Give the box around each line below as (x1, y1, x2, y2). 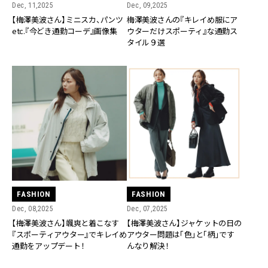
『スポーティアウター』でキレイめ (12, 228, 127, 240)
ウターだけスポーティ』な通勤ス (126, 25, 237, 36)
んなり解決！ (126, 239, 169, 251)
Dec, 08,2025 (12, 204, 54, 213)
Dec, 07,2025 (126, 204, 169, 213)
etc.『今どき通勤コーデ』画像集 (12, 25, 117, 36)
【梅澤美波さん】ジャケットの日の (126, 217, 242, 229)
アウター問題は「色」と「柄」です (126, 228, 234, 240)
